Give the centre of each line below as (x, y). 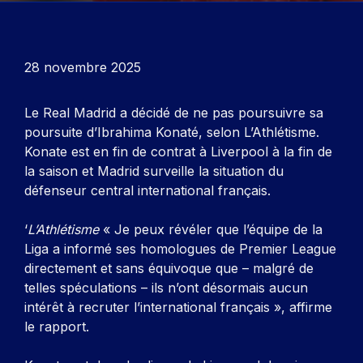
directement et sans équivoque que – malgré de (169, 268)
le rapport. (57, 327)
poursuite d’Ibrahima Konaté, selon (134, 132)
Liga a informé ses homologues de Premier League (180, 249)
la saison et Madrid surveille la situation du (154, 171)
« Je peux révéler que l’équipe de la (213, 229)
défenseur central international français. (147, 190)
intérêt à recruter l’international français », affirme (178, 307)
